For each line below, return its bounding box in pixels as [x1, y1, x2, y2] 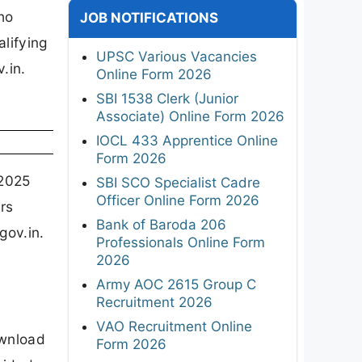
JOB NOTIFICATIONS [80, 9, 218, 26]
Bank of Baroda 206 [96, 216, 226, 233]
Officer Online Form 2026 [96, 192, 259, 208]
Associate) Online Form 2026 [96, 107, 284, 124]
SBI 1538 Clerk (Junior [96, 90, 238, 107]
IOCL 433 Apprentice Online [96, 132, 278, 149]
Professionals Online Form [96, 234, 265, 250]
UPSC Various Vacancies [96, 48, 257, 65]
